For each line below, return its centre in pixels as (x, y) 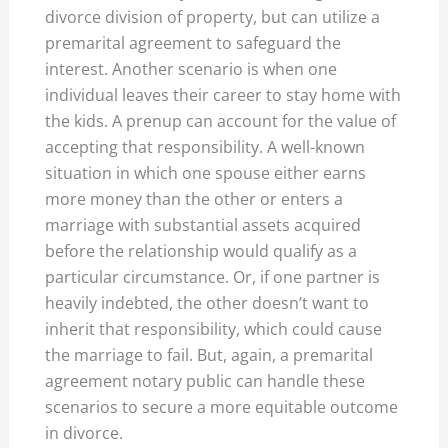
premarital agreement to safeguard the (193, 42)
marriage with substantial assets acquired (203, 224)
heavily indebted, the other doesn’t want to (207, 302)
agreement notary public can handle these (205, 380)
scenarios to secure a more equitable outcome (222, 406)
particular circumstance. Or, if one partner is (213, 276)
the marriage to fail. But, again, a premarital (209, 354)
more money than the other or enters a (194, 198)
